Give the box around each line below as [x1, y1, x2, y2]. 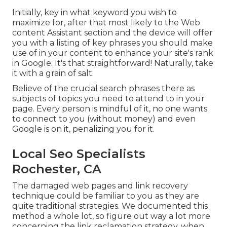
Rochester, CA [12, 161, 101, 176]
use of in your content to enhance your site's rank [12, 48, 213, 58]
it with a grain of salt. [12, 68, 94, 78]
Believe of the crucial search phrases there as [12, 83, 195, 93]
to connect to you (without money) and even [12, 113, 196, 124]
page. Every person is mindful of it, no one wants [12, 103, 207, 113]
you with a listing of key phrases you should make [12, 37, 213, 48]
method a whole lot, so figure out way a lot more [12, 211, 210, 221]
